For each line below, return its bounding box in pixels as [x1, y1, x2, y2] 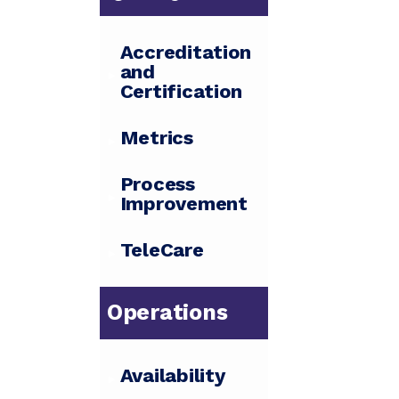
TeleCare [119, 239, 204, 262]
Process [119, 173, 195, 196]
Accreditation [119, 41, 252, 64]
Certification [119, 80, 243, 103]
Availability [119, 364, 225, 387]
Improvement [119, 192, 248, 216]
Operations [107, 299, 228, 326]
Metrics [119, 126, 193, 150]
